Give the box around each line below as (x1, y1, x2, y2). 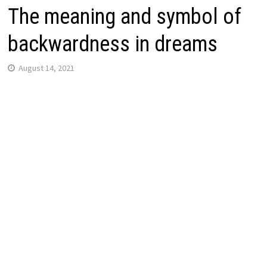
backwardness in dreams (7, 31, 218, 57)
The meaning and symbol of (7, 4, 241, 29)
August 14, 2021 (18, 62, 74, 73)
